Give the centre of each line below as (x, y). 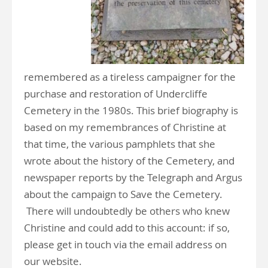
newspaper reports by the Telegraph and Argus (133, 177)
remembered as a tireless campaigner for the (130, 77)
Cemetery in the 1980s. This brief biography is (131, 110)
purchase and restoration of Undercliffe (116, 94)
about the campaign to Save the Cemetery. (123, 194)
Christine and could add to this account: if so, (127, 228)
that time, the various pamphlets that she (120, 144)
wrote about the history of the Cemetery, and (129, 161)
